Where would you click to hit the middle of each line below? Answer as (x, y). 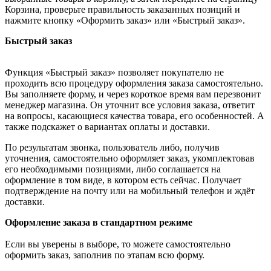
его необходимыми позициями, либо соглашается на (113, 169)
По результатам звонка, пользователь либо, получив (112, 147)
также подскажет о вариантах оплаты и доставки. (107, 126)
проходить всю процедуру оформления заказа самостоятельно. (134, 83)
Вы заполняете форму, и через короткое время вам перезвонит (133, 94)
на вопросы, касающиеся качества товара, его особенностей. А (135, 116)
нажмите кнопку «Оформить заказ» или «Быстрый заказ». (125, 20)
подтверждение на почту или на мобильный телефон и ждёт (130, 191)
